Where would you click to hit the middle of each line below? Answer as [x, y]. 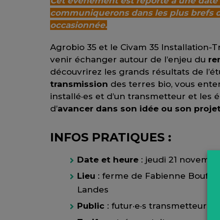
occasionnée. [79, 25]
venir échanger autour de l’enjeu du [129, 59]
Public [92, 206]
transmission [79, 84]
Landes [93, 190]
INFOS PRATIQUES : [111, 137]
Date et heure [109, 160]
